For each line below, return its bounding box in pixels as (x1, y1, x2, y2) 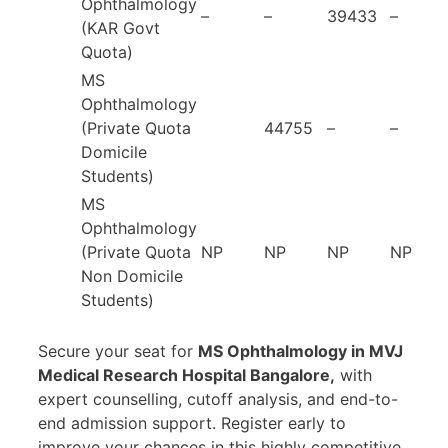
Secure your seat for (38, 340, 198, 361)
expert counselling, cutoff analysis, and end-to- (38, 388, 398, 409)
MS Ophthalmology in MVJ (198, 340, 403, 361)
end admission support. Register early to (38, 412, 346, 433)
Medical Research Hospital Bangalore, (38, 364, 335, 385)
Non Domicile (81, 265, 183, 286)
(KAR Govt (81, 17, 160, 38)
